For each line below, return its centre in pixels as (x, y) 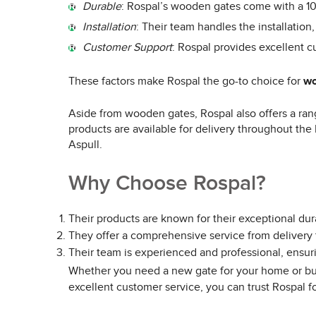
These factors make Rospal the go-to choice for (186, 81)
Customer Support (127, 48)
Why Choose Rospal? (167, 183)
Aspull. (85, 145)
